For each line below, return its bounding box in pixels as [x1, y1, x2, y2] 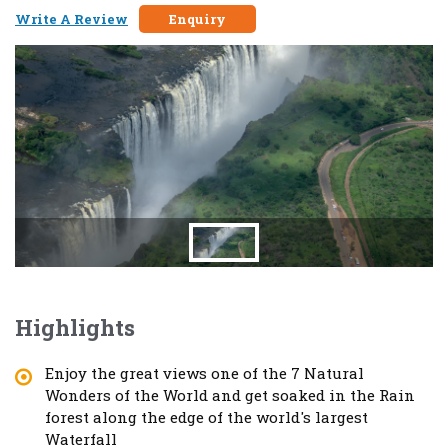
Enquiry [169, 10, 226, 29]
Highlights [15, 312, 135, 342]
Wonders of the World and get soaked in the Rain [45, 384, 415, 405]
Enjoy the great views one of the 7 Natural [45, 362, 364, 383]
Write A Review [15, 10, 128, 29]
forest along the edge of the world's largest [45, 406, 368, 427]
